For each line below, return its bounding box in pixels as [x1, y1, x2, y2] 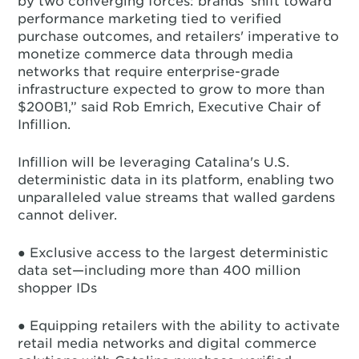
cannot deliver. [18, 208, 118, 223]
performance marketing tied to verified [18, 11, 282, 26]
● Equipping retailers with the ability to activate [18, 318, 341, 333]
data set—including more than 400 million [18, 263, 301, 278]
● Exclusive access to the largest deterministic [18, 245, 329, 260]
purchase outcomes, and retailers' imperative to [18, 29, 340, 44]
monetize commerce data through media [18, 46, 294, 62]
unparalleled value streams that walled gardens [18, 190, 336, 205]
